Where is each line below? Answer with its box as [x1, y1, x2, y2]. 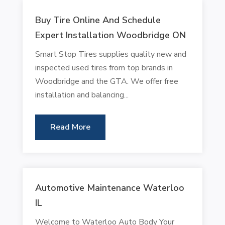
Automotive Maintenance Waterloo [35, 181, 184, 194]
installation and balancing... [35, 89, 129, 100]
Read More [50, 121, 90, 133]
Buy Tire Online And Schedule [35, 14, 161, 26]
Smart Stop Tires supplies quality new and [35, 48, 186, 60]
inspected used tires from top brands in [35, 62, 173, 73]
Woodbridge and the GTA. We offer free [35, 75, 178, 87]
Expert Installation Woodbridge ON [35, 29, 186, 41]
